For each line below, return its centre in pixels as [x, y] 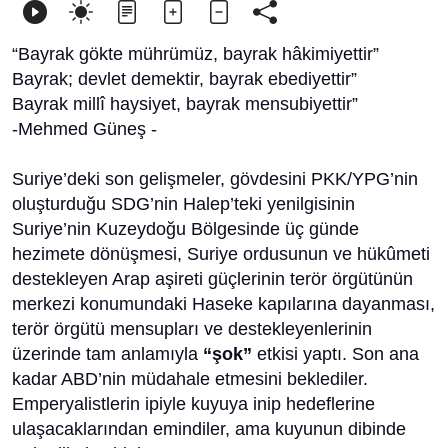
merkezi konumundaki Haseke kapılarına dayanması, [223, 304]
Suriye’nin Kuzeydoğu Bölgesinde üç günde [185, 229]
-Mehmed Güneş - [84, 129]
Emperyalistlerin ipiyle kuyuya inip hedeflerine [193, 404]
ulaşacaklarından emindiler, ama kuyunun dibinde [209, 429]
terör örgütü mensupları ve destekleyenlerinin [192, 329]
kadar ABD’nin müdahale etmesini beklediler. [190, 379]
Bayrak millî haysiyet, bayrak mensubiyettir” [185, 104]
